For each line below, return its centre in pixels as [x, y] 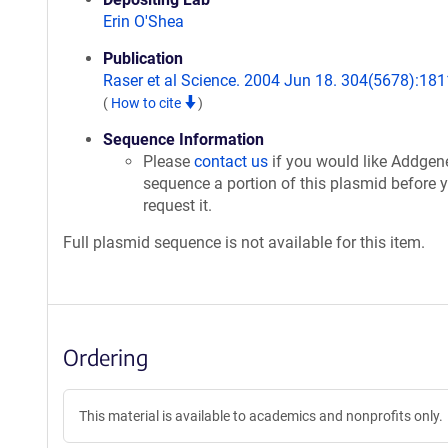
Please [168, 161]
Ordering [105, 357]
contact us [231, 161]
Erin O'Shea [143, 21]
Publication [143, 58]
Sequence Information [183, 139]
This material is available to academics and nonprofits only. [261, 416]
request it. [177, 205]
